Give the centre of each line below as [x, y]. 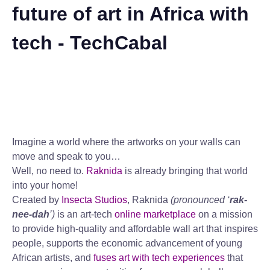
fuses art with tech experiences [159, 258]
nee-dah [31, 214]
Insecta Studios [94, 200]
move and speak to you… [66, 156]
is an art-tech [85, 214]
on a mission [224, 214]
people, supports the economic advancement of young [127, 243]
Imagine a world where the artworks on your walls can [126, 142]
